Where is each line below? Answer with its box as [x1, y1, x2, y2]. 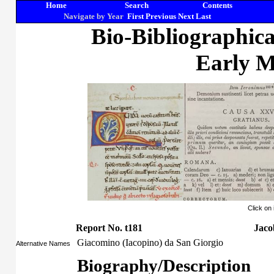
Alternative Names [16, 240, 70, 247]
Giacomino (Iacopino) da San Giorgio [77, 237, 223, 248]
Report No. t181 [76, 223, 143, 233]
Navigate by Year [63, 12, 124, 21]
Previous [145, 12, 176, 21]
